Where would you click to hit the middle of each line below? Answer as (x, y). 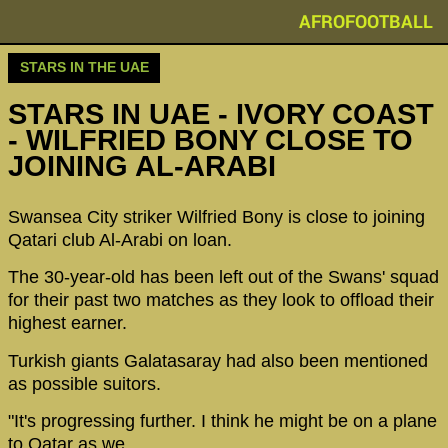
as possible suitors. (84, 383)
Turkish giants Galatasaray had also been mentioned (218, 360)
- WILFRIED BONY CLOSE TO (210, 140)
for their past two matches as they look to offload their (221, 300)
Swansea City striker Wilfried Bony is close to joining (216, 216)
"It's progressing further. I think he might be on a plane (222, 420)
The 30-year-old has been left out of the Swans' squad (223, 277)
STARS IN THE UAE (84, 67)
